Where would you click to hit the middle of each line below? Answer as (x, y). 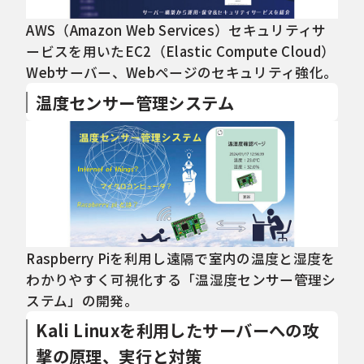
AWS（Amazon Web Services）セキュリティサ (176, 30)
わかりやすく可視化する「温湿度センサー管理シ (181, 279)
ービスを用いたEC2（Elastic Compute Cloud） (181, 52)
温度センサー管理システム (135, 102)
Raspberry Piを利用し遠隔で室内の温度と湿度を (181, 258)
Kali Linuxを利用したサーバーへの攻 (178, 330)
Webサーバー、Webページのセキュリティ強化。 (182, 73)
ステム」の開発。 (82, 300)
